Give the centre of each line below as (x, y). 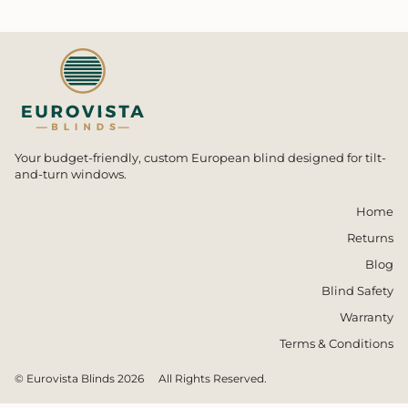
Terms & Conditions (337, 343)
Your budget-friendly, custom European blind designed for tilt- (200, 158)
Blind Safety (357, 290)
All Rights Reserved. (213, 378)
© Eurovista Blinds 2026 (79, 378)
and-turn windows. (71, 175)
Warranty (367, 316)
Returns (370, 237)
